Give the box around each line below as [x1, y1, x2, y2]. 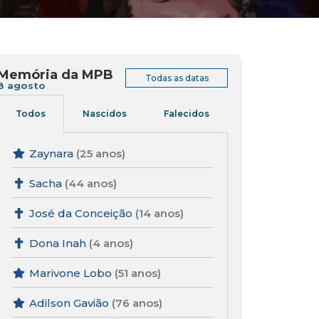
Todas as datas [145, 73, 209, 84]
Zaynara [26, 147, 76, 161]
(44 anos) [64, 177, 117, 191]
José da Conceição [26, 206, 135, 221]
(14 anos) [135, 206, 184, 221]
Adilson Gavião [26, 296, 112, 310]
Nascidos [82, 108, 127, 120]
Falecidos [163, 108, 209, 120]
